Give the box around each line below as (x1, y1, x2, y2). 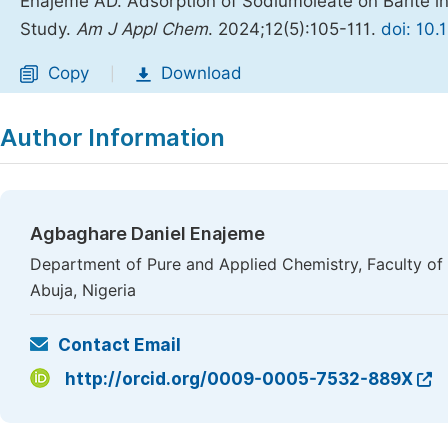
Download (161, 63, 242, 83)
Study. (20, 19, 76, 39)
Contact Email (58, 335, 181, 355)
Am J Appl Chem (76, 19, 208, 39)
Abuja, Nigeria (30, 281, 136, 300)
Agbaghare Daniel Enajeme (30, 223, 265, 244)
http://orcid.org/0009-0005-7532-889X (65, 369, 413, 389)
